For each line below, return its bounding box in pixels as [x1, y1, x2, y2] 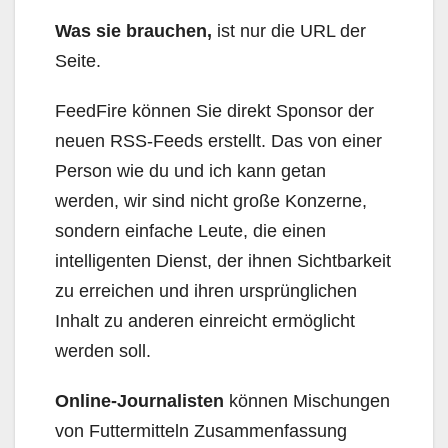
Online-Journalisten [55, 391, 224, 411]
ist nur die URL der [212, 21, 366, 41]
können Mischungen [224, 391, 390, 411]
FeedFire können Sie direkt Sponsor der [55, 101, 374, 121]
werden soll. [55, 341, 151, 361]
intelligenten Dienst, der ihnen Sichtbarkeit [55, 251, 391, 271]
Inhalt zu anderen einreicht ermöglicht [55, 311, 355, 331]
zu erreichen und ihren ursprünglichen [55, 281, 357, 301]
